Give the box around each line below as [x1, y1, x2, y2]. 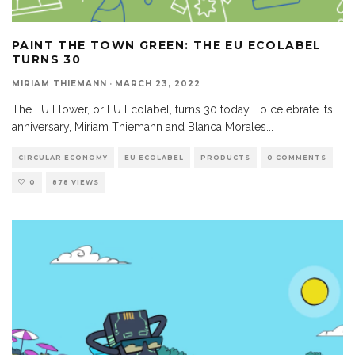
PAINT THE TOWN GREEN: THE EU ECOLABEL [12, 37, 322, 52]
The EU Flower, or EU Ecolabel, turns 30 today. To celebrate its [12, 102, 333, 116]
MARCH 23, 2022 [115, 78, 200, 89]
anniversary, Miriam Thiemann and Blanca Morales [12, 120, 266, 133]
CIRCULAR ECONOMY [18, 153, 108, 162]
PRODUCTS [200, 153, 250, 162]
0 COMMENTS [267, 153, 326, 162]
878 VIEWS [52, 177, 99, 186]
